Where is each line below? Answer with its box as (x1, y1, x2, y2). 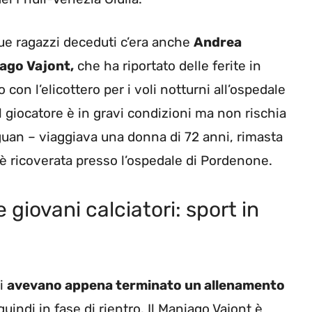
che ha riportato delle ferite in (74, 58, 261, 75)
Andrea (194, 34, 242, 51)
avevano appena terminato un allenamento (7, 276, 285, 293)
